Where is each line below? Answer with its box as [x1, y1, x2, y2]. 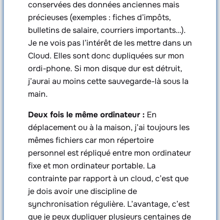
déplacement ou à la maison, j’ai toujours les [27, 122, 190, 133]
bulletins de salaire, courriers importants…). [27, 25, 186, 36]
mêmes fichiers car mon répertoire [27, 135, 154, 146]
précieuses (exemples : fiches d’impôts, [27, 12, 171, 23]
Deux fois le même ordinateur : [27, 110, 145, 120]
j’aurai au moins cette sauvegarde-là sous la [27, 76, 189, 87]
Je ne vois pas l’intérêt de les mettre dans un [27, 38, 192, 49]
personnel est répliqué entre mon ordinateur [27, 148, 191, 159]
